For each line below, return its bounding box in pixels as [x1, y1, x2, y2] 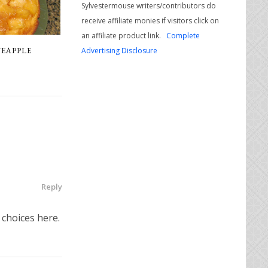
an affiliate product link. [81, 30, 166, 41]
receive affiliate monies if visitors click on [81, 15, 219, 26]
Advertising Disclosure [81, 45, 157, 56]
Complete [166, 30, 200, 41]
